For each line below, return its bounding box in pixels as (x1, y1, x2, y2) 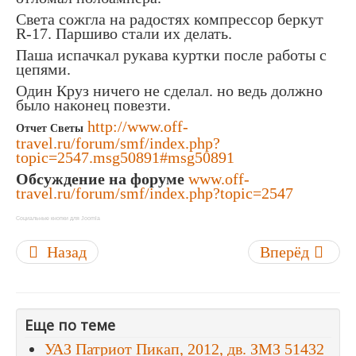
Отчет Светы (16, 122, 83, 135)
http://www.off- (87, 118, 188, 136)
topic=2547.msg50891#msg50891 (16, 149, 234, 167)
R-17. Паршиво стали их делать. (16, 25, 232, 43)
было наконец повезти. (16, 96, 171, 114)
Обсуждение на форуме (16, 170, 184, 188)
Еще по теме (25, 315, 115, 335)
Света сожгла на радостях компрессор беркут (16, 10, 323, 29)
